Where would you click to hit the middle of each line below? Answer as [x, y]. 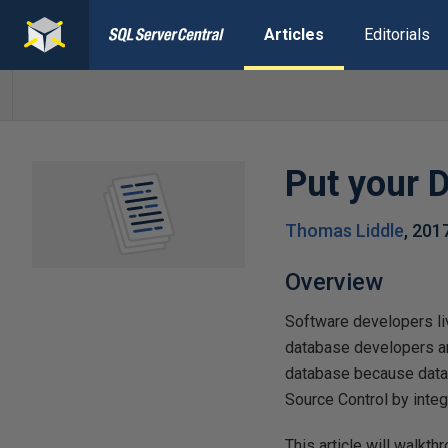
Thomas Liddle [345, 230]
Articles [293, 34]
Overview [334, 282]
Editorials [396, 34]
